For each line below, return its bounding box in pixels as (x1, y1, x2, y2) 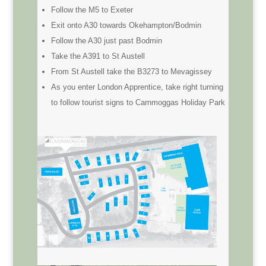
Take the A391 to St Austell (50, 52, 145, 61)
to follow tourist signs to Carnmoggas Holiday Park (50, 98, 225, 107)
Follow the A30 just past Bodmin (50, 36, 162, 45)
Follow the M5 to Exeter (50, 5, 133, 14)
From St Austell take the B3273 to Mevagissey (50, 67, 212, 76)
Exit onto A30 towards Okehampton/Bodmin (50, 21, 201, 30)
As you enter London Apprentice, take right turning (50, 83, 223, 91)
